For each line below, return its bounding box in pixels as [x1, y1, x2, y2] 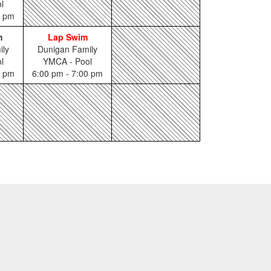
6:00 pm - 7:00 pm [32, 67, 103, 79]
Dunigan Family [38, 43, 97, 55]
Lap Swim [47, 31, 88, 43]
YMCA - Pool [43, 55, 92, 67]
